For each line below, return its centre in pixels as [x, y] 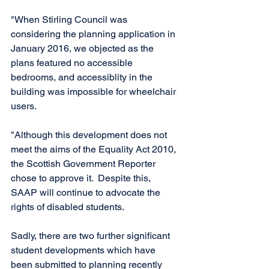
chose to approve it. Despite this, [82, 178]
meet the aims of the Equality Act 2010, [95, 149]
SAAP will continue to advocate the [87, 192]
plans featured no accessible [73, 62]
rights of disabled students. [68, 207]
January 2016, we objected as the [83, 48]
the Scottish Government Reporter [84, 163]
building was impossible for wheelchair [95, 91]
